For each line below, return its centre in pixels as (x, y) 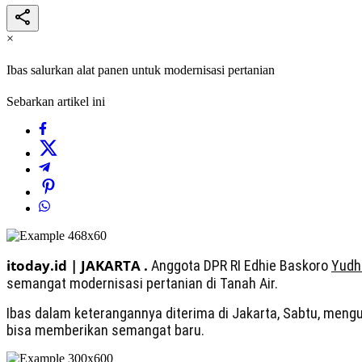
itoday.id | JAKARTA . (79, 266)
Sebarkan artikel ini (56, 102)
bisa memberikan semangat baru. (105, 330)
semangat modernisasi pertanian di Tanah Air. (142, 284)
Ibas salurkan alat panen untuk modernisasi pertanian (141, 70)
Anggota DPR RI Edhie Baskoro (241, 266)
